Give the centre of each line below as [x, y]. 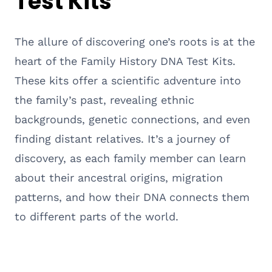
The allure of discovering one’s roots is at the [135, 41]
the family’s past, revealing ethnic [104, 100]
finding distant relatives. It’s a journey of [122, 138]
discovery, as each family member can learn [130, 158]
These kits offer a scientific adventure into [128, 80]
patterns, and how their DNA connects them [132, 197]
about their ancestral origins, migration [119, 177]
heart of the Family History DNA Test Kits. [125, 61]
